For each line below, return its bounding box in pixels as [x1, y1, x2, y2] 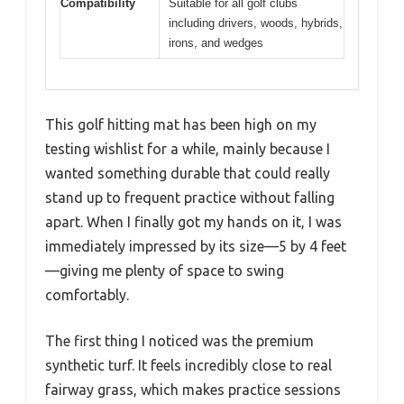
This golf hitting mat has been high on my [45, 116, 317, 133]
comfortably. [45, 287, 129, 303]
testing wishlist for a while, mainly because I [45, 141, 330, 157]
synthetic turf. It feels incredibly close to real [45, 357, 332, 373]
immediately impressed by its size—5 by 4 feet [45, 238, 346, 254]
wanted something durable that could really [45, 165, 330, 181]
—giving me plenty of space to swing [45, 262, 284, 279]
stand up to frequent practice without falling [45, 189, 335, 206]
